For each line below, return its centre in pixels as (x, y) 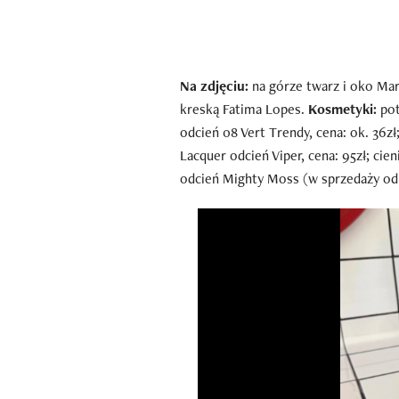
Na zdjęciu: (214, 86)
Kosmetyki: (342, 110)
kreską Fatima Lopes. (244, 110)
